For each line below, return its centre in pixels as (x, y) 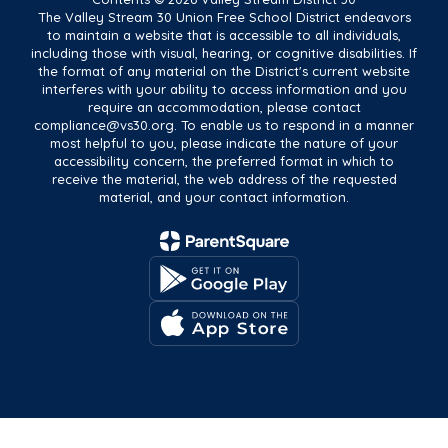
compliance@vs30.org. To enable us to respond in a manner (224, 125)
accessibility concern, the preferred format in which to (224, 161)
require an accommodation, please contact (224, 107)
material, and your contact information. (224, 197)
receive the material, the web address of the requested (224, 179)
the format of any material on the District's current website (224, 71)
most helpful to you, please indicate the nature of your (224, 143)
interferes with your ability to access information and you (224, 89)
